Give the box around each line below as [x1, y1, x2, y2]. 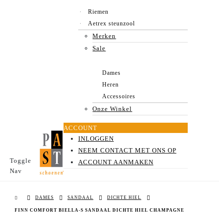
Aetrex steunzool [88, 20, 135, 27]
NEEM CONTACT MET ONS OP [78, 146, 176, 154]
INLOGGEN [78, 134, 114, 142]
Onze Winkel [92, 105, 132, 112]
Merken [92, 32, 116, 40]
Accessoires [102, 93, 136, 100]
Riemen [88, 8, 109, 15]
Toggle [10, 156, 31, 164]
